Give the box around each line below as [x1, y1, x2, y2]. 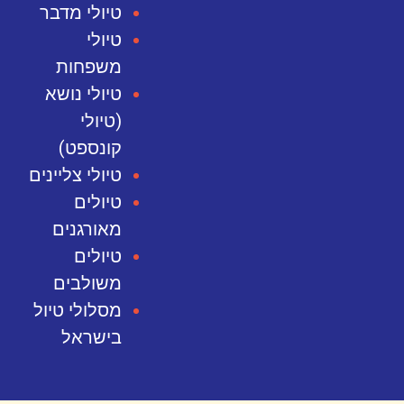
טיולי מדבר [40, 2, 123, 24]
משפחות [56, 56, 123, 78]
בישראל [61, 326, 123, 349]
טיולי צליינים [29, 164, 123, 187]
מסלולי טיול [33, 299, 123, 322]
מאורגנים [52, 218, 123, 241]
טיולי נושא [45, 83, 123, 106]
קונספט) [59, 137, 123, 160]
